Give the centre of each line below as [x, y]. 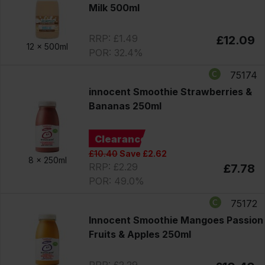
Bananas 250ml [125, 106]
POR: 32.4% [116, 52]
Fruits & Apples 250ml [140, 234]
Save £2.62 [142, 153]
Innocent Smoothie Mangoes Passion [176, 220]
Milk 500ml [114, 7]
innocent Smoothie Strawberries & [170, 91]
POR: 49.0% [116, 181]
